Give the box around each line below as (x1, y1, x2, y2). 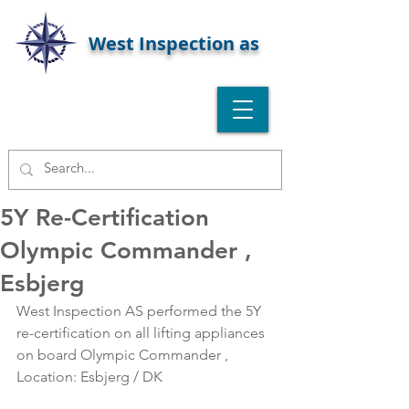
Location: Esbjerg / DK (16, 368, 163, 385)
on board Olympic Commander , (16, 346, 232, 363)
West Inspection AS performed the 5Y (16, 302, 265, 320)
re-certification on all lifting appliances (16, 324, 268, 341)
